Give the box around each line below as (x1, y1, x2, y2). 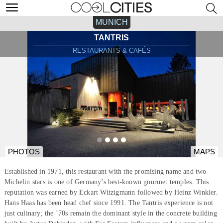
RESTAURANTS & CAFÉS (72, 47, 151, 54)
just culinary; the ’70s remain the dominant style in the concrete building (4, 209, 217, 217)
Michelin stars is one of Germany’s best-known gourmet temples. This (4, 178, 209, 186)
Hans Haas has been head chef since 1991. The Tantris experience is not (4, 199, 213, 207)
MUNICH (95, 18, 128, 26)
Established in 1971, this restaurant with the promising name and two (4, 167, 207, 175)
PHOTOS (8, 148, 40, 156)
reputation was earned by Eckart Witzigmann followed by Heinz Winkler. (4, 188, 218, 196)
